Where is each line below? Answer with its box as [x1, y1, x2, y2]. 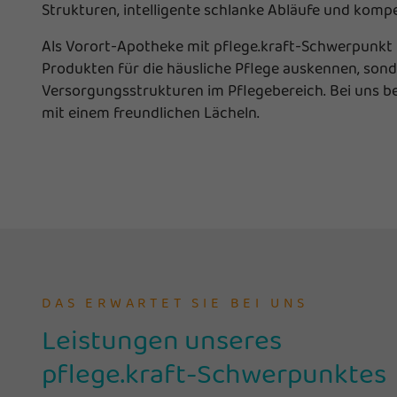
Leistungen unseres [42, 318, 282, 360]
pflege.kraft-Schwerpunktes [42, 352, 386, 393]
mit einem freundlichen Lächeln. [42, 100, 260, 124]
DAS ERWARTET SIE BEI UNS [42, 292, 309, 313]
